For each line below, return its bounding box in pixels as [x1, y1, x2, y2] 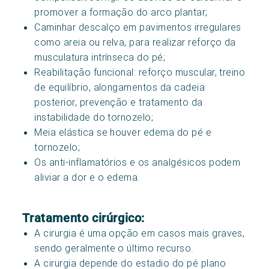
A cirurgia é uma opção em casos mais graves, [34, 226, 245, 239]
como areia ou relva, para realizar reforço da [34, 35, 236, 48]
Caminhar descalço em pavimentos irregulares [34, 20, 241, 33]
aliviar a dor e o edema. [34, 171, 141, 183]
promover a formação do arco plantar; [34, 5, 208, 18]
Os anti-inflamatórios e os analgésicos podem [34, 156, 241, 168]
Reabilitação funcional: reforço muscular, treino [34, 65, 246, 78]
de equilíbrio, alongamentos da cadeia [34, 80, 205, 93]
